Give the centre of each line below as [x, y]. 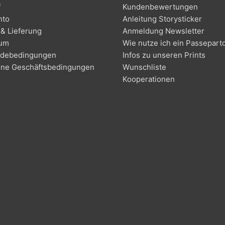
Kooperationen [149, 79]
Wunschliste [144, 67]
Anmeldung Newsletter [163, 31]
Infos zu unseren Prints [164, 55]
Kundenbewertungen [160, 7]
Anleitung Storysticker [162, 19]
